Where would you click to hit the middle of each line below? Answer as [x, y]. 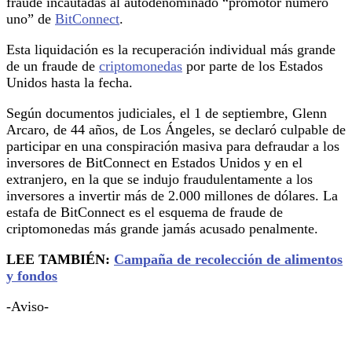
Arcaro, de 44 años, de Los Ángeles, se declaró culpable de [176, 129]
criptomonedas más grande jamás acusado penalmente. [162, 228]
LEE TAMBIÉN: [60, 259]
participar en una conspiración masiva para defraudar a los [173, 146]
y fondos [32, 275]
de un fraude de [53, 66]
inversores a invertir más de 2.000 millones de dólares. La [172, 195]
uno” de [31, 18]
